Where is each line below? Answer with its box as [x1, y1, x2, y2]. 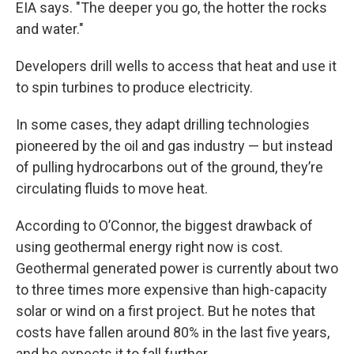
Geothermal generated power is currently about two [16, 260, 338, 277]
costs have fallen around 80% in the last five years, [16, 324, 330, 341]
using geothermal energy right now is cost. [16, 239, 283, 256]
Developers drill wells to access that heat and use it [16, 58, 337, 75]
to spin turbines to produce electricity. [16, 79, 253, 96]
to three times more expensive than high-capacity [16, 281, 327, 299]
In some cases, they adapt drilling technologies [16, 116, 310, 134]
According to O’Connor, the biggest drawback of [16, 217, 313, 235]
